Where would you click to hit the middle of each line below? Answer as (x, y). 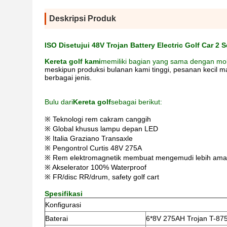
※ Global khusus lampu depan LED (101, 129)
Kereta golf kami (73, 61)
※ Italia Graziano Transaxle (89, 138)
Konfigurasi (63, 205)
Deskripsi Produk (83, 18)
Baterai (56, 218)
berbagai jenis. (68, 78)
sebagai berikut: (137, 102)
